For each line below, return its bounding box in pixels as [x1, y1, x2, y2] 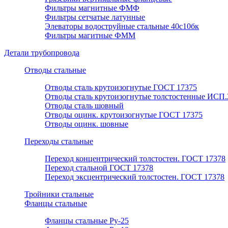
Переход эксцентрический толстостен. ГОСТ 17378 [45, 173, 224, 182]
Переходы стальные [24, 137, 93, 146]
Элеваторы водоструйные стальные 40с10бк [45, 22, 199, 31]
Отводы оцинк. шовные [45, 120, 128, 129]
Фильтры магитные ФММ [45, 31, 135, 40]
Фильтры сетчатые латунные [45, 13, 145, 22]
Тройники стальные [24, 190, 94, 199]
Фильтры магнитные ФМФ [45, 4, 139, 13]
